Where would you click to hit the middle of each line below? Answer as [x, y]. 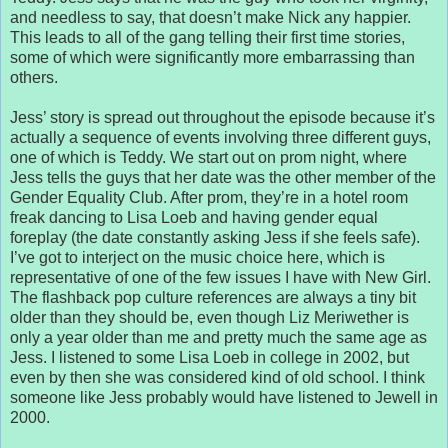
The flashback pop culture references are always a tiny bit [213, 297]
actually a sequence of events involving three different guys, [220, 137]
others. [34, 77]
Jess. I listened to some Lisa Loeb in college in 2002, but [209, 357]
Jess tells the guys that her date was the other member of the [223, 177]
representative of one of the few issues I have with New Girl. [220, 277]
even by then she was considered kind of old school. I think [217, 377]
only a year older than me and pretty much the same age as [218, 337]
